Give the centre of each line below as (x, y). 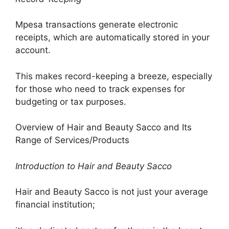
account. (33, 50)
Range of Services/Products (72, 140)
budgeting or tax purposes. (71, 101)
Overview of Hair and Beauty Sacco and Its (104, 127)
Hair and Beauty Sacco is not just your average (112, 192)
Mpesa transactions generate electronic (97, 25)
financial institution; (55, 204)
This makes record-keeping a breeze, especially (114, 76)
